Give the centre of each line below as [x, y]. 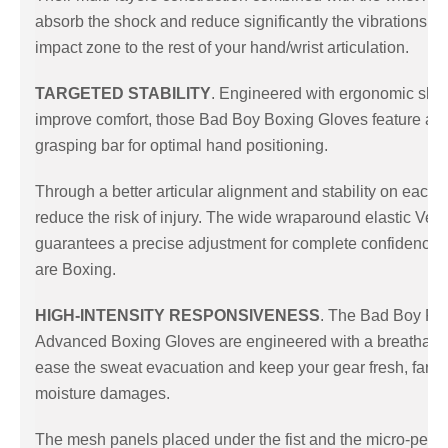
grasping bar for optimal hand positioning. [183, 145]
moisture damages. [106, 393]
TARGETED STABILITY [123, 93]
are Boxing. [79, 269]
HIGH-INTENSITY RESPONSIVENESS [177, 315]
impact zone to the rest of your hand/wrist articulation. [224, 47]
